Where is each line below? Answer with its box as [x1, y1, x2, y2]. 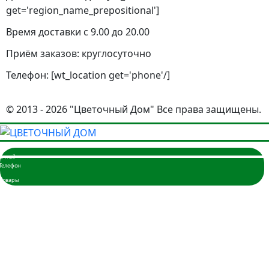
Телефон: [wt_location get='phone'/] [6, 68, 171, 82]
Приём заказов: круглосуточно [6, 47, 152, 61]
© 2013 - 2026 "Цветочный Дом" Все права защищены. [6, 103, 262, 116]
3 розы [38, 210, 70, 223]
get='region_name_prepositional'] [6, 4, 160, 17]
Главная [19, 181, 56, 195]
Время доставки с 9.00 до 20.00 [6, 25, 150, 39]
